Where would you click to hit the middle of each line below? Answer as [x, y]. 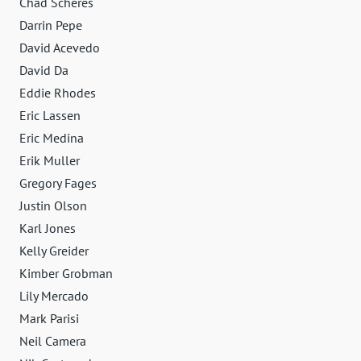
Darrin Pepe [51, 25]
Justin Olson [53, 205]
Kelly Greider [54, 250]
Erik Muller [50, 160]
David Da [44, 70]
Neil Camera [53, 340]
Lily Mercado [54, 295]
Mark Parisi [49, 318]
